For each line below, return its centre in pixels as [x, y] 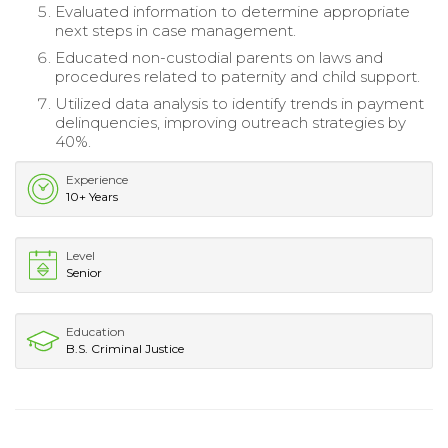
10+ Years [92, 197]
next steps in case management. [175, 31]
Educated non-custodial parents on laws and [219, 58]
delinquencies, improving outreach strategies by [230, 123]
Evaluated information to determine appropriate [232, 12]
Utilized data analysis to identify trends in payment [239, 104]
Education [95, 332]
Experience [97, 180]
